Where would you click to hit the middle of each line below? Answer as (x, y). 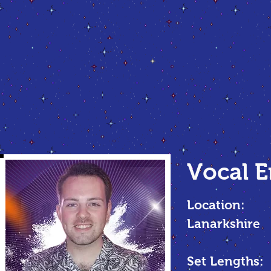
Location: (216, 205)
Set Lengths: (225, 261)
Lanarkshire (224, 224)
